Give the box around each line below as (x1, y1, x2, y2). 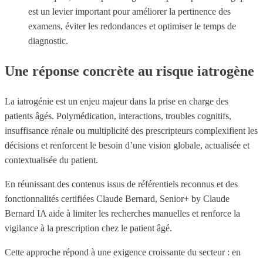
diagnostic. (28, 36, 68, 46)
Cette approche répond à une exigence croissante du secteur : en (5, 247, 241, 258)
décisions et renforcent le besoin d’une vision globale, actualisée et (5, 140, 249, 151)
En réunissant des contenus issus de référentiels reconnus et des (5, 179, 238, 190)
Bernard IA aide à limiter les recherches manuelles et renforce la (5, 208, 240, 219)
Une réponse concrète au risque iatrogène (5, 63, 254, 79)
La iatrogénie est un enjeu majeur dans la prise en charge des (5, 96, 228, 107)
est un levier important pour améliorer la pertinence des (28, 6, 231, 17)
